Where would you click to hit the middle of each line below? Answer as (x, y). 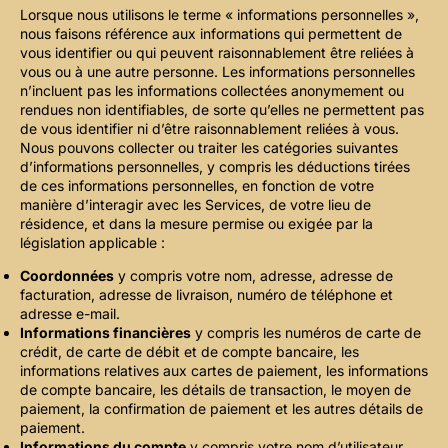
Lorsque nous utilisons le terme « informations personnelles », (219, 15)
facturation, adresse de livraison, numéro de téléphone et (206, 295)
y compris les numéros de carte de (306, 333)
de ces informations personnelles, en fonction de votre (197, 186)
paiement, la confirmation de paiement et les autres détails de (221, 409)
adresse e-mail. (70, 314)
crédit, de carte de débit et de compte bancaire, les (189, 352)
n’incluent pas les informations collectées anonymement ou (212, 91)
